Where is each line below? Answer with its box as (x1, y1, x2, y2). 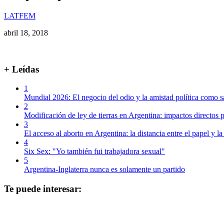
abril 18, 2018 (4, 28, 48, 37)
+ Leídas (4, 63, 39, 74)
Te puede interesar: (4, 183, 81, 194)
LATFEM (4, 11, 35, 20)
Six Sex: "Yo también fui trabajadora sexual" (24, 147, 165, 156)
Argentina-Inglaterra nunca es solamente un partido (24, 165, 185, 174)
